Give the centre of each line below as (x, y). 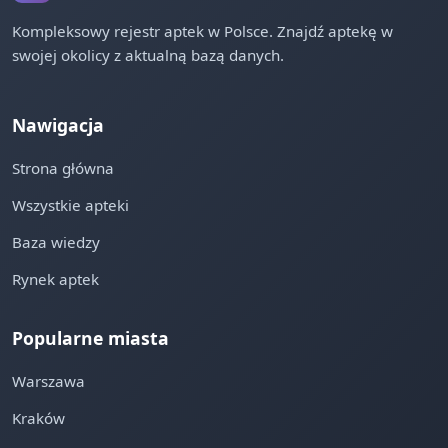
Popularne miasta (90, 338)
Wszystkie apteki (70, 205)
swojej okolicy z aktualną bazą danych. (148, 55)
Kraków (38, 418)
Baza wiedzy (56, 242)
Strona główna (63, 168)
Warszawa (48, 381)
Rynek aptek (55, 279)
